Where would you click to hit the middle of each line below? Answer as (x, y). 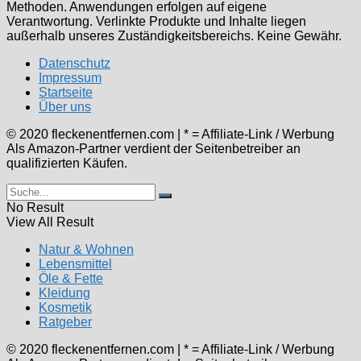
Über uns (65, 106)
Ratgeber (65, 322)
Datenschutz (75, 63)
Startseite (66, 92)
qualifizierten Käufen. (67, 163)
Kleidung (64, 293)
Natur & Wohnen (86, 249)
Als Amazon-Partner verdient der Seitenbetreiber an (154, 148)
